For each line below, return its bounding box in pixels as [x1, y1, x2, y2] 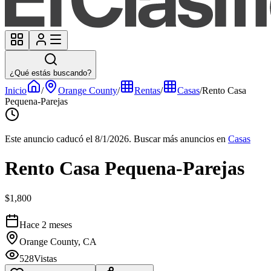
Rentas [134, 85, 160, 96]
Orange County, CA [19, 236, 97, 247]
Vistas [34, 253, 57, 264]
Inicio [5, 85, 27, 96]
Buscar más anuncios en [134, 134, 226, 144]
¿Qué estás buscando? [10, 68, 91, 77]
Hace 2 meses [19, 219, 72, 230]
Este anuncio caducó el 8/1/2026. [5, 134, 131, 144]
